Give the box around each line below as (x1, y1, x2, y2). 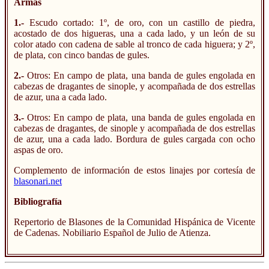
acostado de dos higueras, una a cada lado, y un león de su (14, 28, 255, 39)
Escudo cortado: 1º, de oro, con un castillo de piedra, (24, 17, 255, 28)
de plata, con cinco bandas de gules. (14, 50, 150, 61)
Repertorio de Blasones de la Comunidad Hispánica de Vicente (14, 217, 255, 228)
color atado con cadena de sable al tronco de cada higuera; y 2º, (14, 39, 255, 50)
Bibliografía (14, 196, 62, 207)
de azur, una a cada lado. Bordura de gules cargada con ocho (14, 134, 255, 145)
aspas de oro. (14, 145, 63, 156)
